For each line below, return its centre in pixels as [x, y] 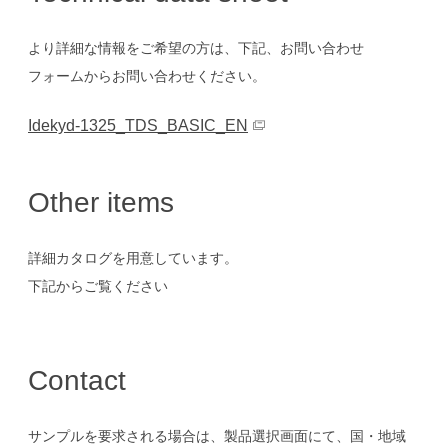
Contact [77, 380]
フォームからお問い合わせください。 [147, 76]
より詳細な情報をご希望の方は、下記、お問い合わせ [196, 48]
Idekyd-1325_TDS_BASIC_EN [138, 125]
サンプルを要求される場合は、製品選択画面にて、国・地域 [217, 436]
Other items [101, 202]
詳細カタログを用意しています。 [133, 258]
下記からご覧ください [98, 286]
